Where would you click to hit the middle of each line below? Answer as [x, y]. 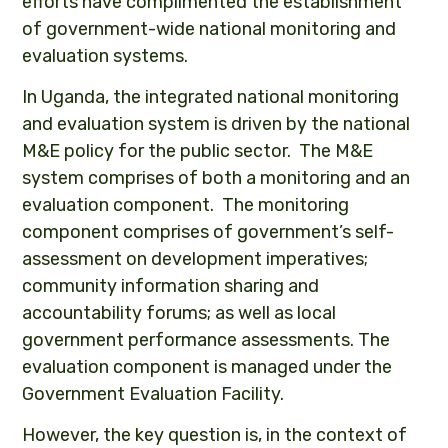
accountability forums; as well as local [179, 313]
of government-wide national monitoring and [209, 29]
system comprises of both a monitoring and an [216, 178]
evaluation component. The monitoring [186, 205]
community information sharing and [171, 286]
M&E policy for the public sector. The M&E [198, 151]
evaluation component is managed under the [207, 367]
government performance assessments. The [206, 340]
